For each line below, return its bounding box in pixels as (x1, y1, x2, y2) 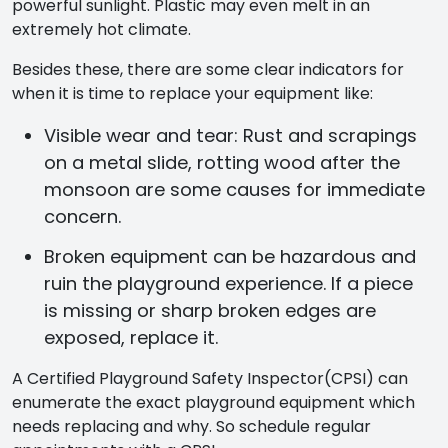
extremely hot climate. (12, 17, 191, 41)
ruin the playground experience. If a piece (44, 270, 413, 296)
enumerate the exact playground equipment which (12, 390, 415, 414)
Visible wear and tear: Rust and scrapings (44, 122, 417, 148)
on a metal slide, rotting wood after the (44, 149, 400, 175)
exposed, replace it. (44, 324, 218, 350)
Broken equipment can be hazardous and (44, 243, 416, 269)
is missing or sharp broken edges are (44, 297, 376, 323)
